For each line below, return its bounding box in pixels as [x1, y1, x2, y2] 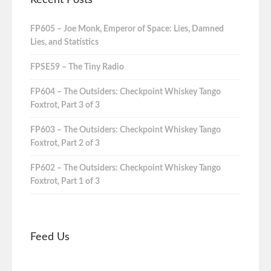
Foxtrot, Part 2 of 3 [30, 139, 100, 148]
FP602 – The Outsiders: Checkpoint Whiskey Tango [30, 163, 221, 172]
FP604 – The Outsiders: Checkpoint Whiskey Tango [30, 88, 221, 97]
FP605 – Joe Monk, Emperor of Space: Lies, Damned [30, 25, 224, 34]
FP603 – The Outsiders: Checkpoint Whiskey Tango [30, 125, 221, 134]
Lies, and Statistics [30, 38, 99, 47]
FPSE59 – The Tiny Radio [30, 63, 124, 72]
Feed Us [30, 231, 70, 243]
